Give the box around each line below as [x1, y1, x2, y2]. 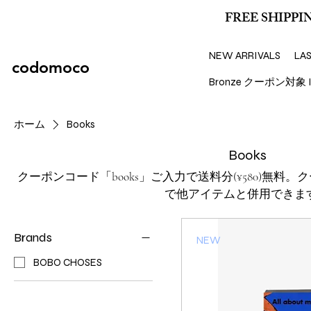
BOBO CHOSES [33, 255, 102, 269]
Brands [14, 229, 52, 245]
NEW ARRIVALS [208, 49, 280, 62]
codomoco [11, 57, 90, 77]
